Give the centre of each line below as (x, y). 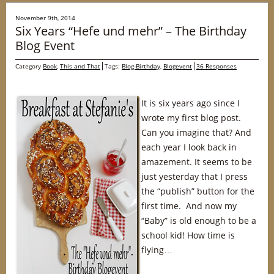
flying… (157, 250)
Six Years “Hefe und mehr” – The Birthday (131, 31)
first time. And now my (189, 206)
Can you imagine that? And (196, 132)
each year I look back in (189, 147)
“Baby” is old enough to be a (199, 220)
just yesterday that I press (194, 176)
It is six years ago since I (191, 103)
